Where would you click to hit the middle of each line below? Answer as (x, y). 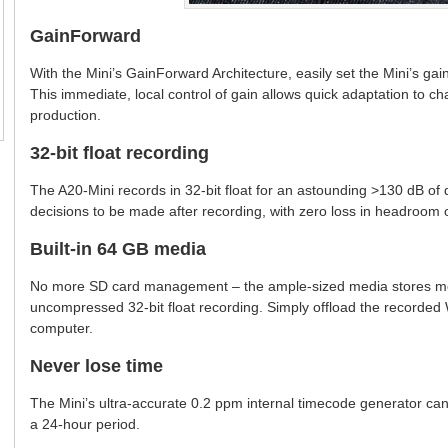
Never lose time (96, 366)
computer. (61, 328)
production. (65, 115)
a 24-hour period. (85, 424)
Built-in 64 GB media (118, 249)
